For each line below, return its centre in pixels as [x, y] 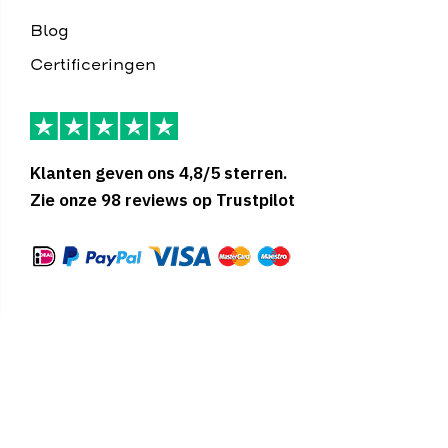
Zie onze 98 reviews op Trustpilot [162, 200]
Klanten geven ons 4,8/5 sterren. [158, 173]
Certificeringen [93, 65]
